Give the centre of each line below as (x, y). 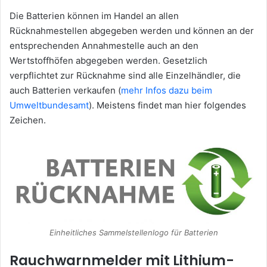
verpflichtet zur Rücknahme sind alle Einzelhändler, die (125, 75)
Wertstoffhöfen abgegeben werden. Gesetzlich (108, 60)
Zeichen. (28, 120)
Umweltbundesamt (49, 105)
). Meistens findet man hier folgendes (167, 105)
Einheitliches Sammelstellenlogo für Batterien (133, 233)
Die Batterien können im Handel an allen (94, 15)
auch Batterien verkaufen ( (65, 90)
